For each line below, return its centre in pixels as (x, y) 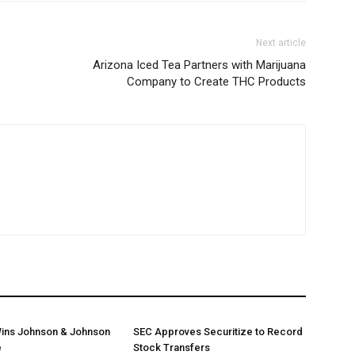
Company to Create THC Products (216, 82)
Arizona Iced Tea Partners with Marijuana (199, 65)
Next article (281, 43)
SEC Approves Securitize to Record (218, 332)
